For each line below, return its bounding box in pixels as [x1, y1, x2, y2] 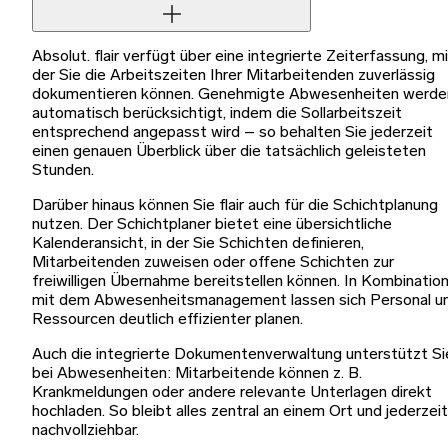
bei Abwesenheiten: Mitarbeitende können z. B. [32, 366, 362, 383]
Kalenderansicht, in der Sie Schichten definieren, [32, 236, 364, 253]
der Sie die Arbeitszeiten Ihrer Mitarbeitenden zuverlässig [32, 68, 435, 85]
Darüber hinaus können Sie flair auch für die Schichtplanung [32, 198, 438, 215]
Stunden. [32, 163, 94, 180]
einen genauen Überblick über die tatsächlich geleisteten [32, 144, 426, 161]
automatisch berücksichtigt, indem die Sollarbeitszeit [32, 106, 402, 123]
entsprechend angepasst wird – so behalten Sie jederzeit [32, 125, 433, 142]
